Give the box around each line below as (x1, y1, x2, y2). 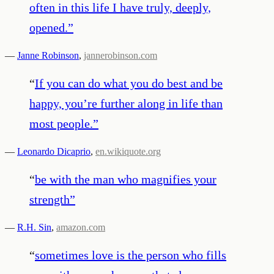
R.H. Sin (17, 221, 51, 232)
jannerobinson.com (84, 50, 157, 61)
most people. (29, 116, 93, 130)
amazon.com (56, 221, 105, 232)
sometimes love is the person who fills (35, 248, 226, 262)
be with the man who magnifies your (35, 172, 217, 186)
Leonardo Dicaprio (17, 146, 91, 157)
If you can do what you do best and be (35, 76, 223, 90)
